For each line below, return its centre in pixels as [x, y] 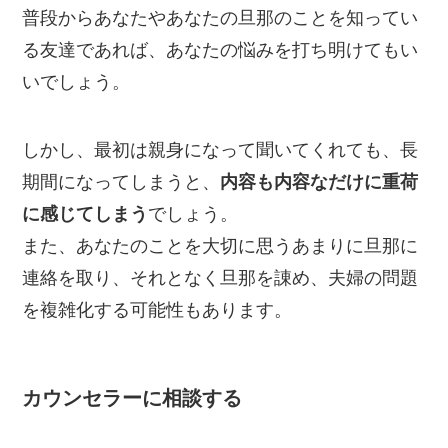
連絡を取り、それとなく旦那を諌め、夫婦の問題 [220, 278]
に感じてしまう [85, 214]
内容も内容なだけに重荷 [319, 182]
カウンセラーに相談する [132, 398]
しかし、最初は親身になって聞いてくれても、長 [220, 150]
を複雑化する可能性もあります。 [157, 310]
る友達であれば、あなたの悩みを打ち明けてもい [220, 50]
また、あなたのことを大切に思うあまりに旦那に [220, 246]
